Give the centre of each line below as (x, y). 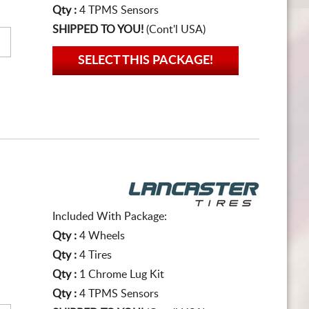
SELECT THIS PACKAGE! (146, 61)
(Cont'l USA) (175, 30)
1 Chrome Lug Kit (122, 275)
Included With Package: (110, 217)
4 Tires (96, 255)
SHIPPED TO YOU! (98, 30)
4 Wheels (102, 236)
